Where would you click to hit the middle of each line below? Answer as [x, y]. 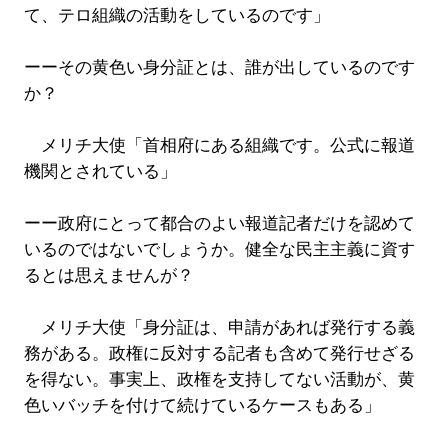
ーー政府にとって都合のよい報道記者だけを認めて [219, 223]
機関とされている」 [100, 171]
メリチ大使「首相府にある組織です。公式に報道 [219, 145]
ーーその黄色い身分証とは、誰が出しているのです [219, 67]
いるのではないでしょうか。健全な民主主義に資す [219, 249]
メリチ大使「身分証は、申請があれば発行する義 [219, 327]
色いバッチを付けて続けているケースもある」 [202, 405]
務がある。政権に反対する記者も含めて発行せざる [219, 353]
